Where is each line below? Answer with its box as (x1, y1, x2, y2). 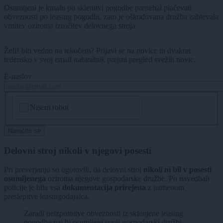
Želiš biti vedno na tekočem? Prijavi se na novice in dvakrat (4, 46, 191, 55)
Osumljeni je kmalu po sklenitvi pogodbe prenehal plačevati (4, 3, 192, 12)
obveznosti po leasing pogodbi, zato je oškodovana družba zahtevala (4, 12, 219, 21)
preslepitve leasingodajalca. (4, 192, 90, 201)
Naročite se (8, 126, 41, 134)
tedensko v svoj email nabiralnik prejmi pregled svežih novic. (4, 55, 196, 64)
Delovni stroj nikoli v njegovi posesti (4, 145, 151, 156)
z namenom (146, 183, 184, 192)
